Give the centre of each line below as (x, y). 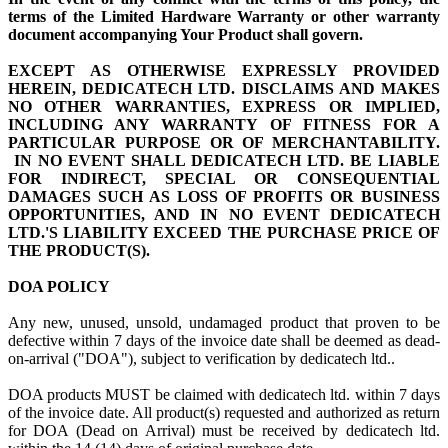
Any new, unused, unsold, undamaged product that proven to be (224, 322)
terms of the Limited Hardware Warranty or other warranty (224, 16)
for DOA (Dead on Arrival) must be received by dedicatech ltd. (224, 430)
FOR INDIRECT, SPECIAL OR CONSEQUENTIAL (224, 178)
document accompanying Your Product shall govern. (185, 34)
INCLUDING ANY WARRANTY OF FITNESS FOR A (224, 124)
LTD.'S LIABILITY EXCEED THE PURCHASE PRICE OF (224, 232)
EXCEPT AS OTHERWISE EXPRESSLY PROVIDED (224, 70)
